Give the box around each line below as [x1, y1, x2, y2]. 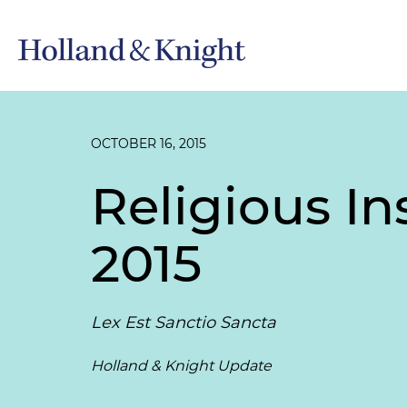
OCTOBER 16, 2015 [91, 135, 206, 152]
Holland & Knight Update [91, 357, 272, 374]
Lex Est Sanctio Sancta [91, 313, 276, 333]
